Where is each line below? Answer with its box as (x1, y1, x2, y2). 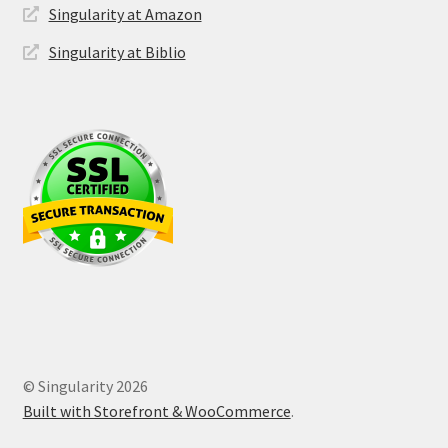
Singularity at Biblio (48, 42, 186, 63)
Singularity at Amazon (48, 4, 202, 25)
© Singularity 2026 (22, 375, 148, 396)
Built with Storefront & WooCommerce (22, 400, 291, 421)
